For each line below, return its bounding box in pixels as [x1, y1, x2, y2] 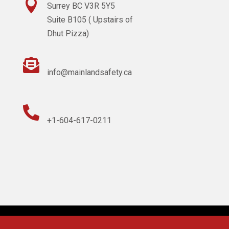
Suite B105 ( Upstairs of [47, 15, 133, 25]
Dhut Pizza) [47, 29, 89, 39]
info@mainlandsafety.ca [47, 67, 132, 78]
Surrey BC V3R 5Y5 [47, 1, 115, 11]
